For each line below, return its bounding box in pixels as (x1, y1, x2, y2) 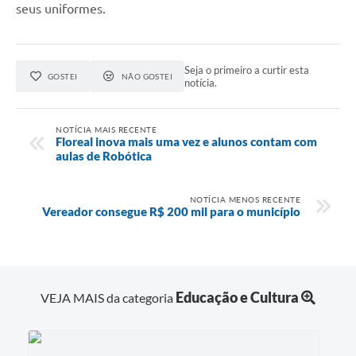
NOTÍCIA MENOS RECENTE (189, 195, 300, 205)
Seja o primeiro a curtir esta (184, 63, 310, 76)
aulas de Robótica (56, 149, 152, 164)
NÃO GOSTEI (121, 71, 173, 81)
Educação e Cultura (176, 288, 299, 306)
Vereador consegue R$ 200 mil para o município (42, 204, 300, 219)
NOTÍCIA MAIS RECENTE (56, 125, 157, 135)
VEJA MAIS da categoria (41, 289, 176, 305)
